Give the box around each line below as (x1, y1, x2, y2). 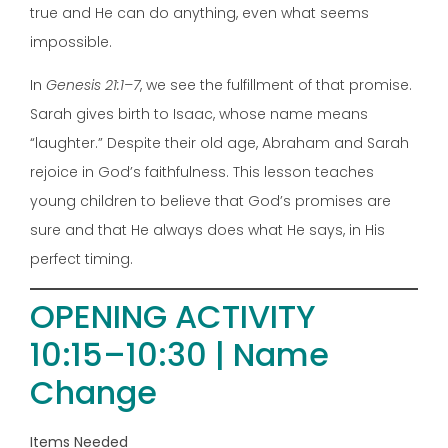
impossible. (30, 31, 112, 52)
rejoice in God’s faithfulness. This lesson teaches (30, 162, 374, 183)
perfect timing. (30, 249, 133, 270)
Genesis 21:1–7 (46, 75, 140, 96)
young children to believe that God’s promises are (30, 191, 391, 212)
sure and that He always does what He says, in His (30, 220, 385, 241)
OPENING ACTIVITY (30, 294, 316, 340)
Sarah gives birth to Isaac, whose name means (30, 104, 368, 125)
